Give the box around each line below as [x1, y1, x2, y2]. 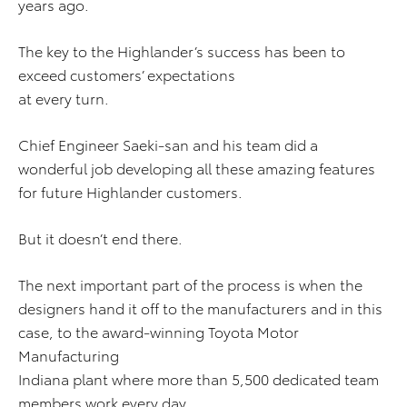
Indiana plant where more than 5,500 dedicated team [18, 368, 379, 390]
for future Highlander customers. [18, 181, 243, 203]
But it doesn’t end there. [18, 227, 183, 249]
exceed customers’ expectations [18, 64, 235, 85]
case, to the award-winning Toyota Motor [18, 321, 299, 342]
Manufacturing [18, 344, 119, 366]
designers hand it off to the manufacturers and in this [18, 297, 382, 319]
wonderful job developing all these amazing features [18, 157, 375, 179]
